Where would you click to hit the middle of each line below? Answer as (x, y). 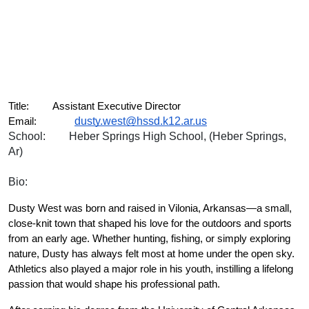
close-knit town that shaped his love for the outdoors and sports (150, 223)
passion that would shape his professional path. (114, 284)
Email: (22, 121)
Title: (19, 106)
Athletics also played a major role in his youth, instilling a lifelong (151, 269)
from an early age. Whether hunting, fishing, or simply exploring (149, 239)
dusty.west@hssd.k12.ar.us (141, 121)
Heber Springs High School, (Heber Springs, (178, 136)
